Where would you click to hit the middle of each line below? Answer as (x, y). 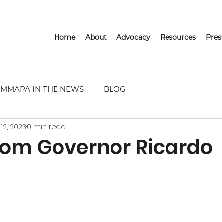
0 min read (46, 127)
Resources (178, 37)
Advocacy (133, 37)
